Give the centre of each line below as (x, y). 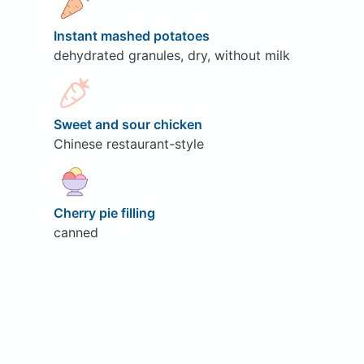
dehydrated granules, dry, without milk (171, 55)
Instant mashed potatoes (133, 35)
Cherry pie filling (106, 212)
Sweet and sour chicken (129, 124)
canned (76, 232)
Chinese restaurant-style (128, 143)
